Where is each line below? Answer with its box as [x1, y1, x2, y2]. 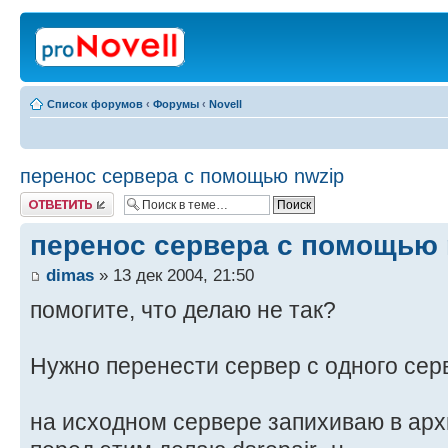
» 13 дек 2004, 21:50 [94, 265, 254, 286]
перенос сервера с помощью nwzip [20, 165, 344, 187]
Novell [209, 98, 242, 110]
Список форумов [47, 98, 143, 110]
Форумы [153, 98, 199, 110]
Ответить [20, 192, 68, 204]
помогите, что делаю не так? [30, 297, 336, 324]
